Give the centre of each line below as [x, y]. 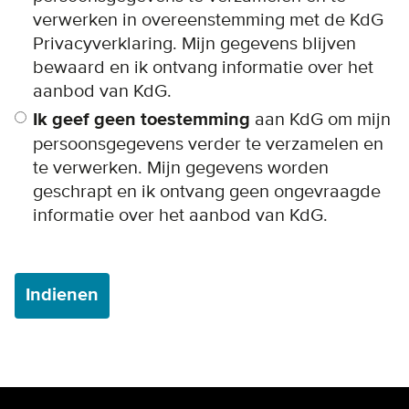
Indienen [62, 295]
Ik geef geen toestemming [142, 120]
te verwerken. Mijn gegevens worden [181, 168]
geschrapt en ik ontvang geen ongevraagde [207, 191]
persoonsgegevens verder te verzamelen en [208, 144]
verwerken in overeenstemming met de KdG [208, 20]
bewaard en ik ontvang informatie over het [203, 67]
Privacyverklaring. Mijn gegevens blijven [194, 43]
